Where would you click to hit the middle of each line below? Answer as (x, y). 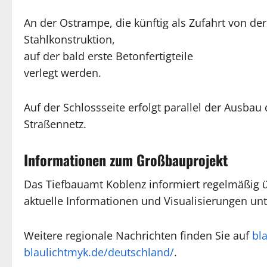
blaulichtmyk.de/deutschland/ (99, 252)
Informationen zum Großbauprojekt (126, 160)
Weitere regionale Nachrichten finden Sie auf (138, 236)
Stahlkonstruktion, (69, 40)
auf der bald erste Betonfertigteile (108, 56)
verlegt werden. (63, 73)
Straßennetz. (55, 124)
